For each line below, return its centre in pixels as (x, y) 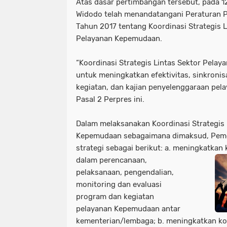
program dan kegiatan (115, 197)
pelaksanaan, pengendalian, (125, 172)
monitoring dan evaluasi (119, 184)
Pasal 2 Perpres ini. (110, 99)
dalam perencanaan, (111, 160)
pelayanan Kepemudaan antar (128, 209)
